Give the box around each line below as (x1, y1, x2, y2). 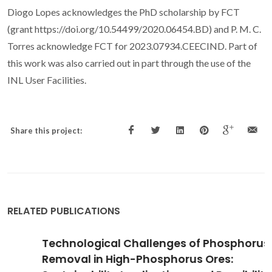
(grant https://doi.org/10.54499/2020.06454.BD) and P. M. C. (7, 23, 261, 35)
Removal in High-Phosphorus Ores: (10, 252, 202, 267)
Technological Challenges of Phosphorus (10, 236, 238, 251)
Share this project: (10, 126, 82, 136)
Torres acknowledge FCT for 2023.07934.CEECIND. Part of (7, 40, 257, 52)
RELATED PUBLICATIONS (7, 204, 120, 219)
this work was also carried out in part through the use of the (7, 57, 251, 69)
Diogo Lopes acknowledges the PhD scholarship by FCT (7, 6, 240, 18)
